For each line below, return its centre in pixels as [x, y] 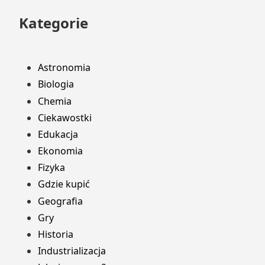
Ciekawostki [65, 117]
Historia [56, 235]
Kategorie [54, 23]
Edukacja [58, 134]
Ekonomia [60, 151]
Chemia [55, 101]
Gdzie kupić [64, 184]
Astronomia [64, 68]
